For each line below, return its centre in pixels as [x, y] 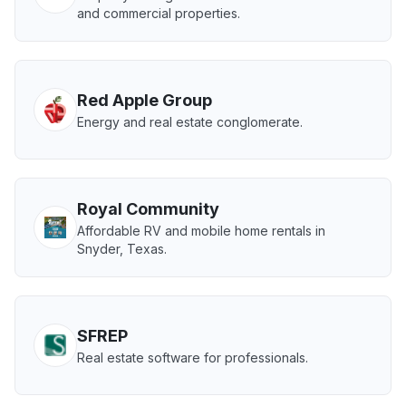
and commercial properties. [159, 13]
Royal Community [148, 209]
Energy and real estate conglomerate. [190, 122]
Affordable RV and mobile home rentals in [201, 231]
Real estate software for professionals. [193, 358]
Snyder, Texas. [122, 249]
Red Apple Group [145, 100]
